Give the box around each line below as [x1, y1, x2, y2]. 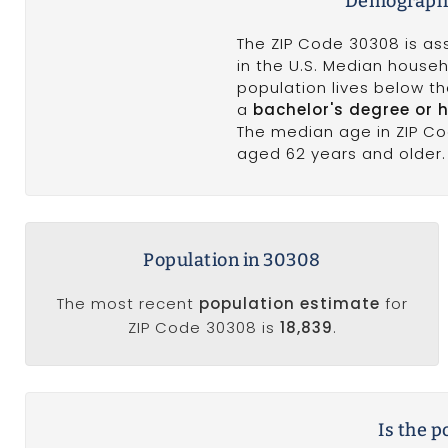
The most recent [56, 292, 199, 314]
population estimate [198, 292, 380, 314]
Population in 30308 [143, 248, 321, 271]
